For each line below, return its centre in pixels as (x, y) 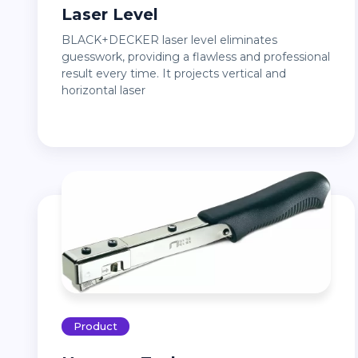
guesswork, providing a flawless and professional (196, 56)
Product (95, 326)
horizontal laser (103, 90)
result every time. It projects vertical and (174, 73)
